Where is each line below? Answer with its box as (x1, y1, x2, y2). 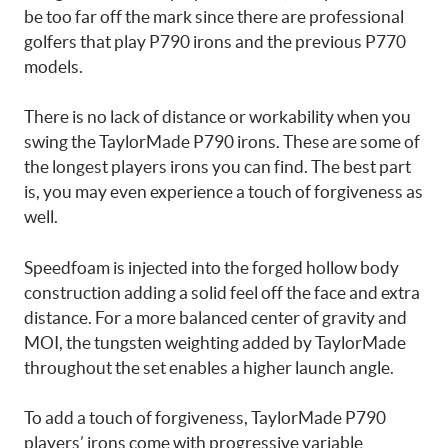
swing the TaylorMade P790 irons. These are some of (24, 132, 420, 151)
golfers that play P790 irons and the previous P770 (24, 31, 406, 51)
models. (24, 56, 83, 76)
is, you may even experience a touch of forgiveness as (24, 182, 423, 201)
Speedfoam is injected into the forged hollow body (24, 257, 399, 277)
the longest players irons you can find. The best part (24, 157, 411, 176)
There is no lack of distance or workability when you (24, 107, 411, 126)
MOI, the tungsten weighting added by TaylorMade (24, 332, 406, 352)
